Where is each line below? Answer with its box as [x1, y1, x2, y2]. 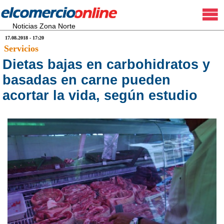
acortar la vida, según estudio [2, 88, 197, 103]
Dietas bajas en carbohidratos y [2, 57, 210, 72]
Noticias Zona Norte [12, 22, 75, 30]
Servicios [4, 43, 38, 53]
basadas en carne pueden [2, 72, 170, 87]
